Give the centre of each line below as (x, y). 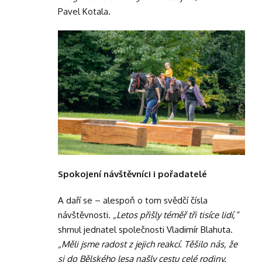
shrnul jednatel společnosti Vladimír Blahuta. (145, 229)
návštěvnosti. (85, 215)
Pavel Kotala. (84, 11)
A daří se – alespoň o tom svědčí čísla (133, 200)
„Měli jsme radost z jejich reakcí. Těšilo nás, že (148, 244)
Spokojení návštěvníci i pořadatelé (132, 174)
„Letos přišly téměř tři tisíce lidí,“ (176, 215)
